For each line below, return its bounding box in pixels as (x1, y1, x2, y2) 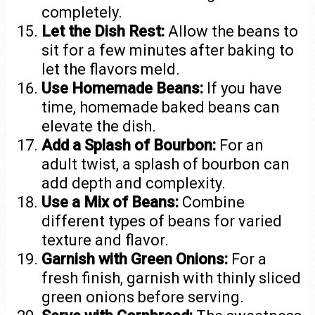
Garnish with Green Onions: (41, 250, 229, 268)
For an (216, 136, 264, 154)
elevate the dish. (41, 117, 157, 135)
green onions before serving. (41, 288, 245, 306)
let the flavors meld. (41, 60, 181, 78)
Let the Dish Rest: (41, 22, 165, 40)
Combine (179, 193, 245, 211)
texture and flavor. (41, 231, 169, 249)
